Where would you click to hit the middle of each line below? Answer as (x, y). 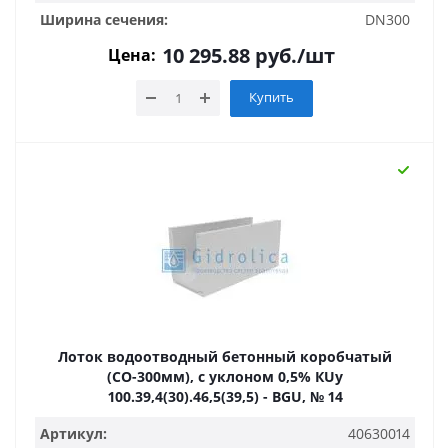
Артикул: (73, 433)
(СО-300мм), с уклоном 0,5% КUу (211, 376)
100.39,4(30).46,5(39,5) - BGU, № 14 (225, 396)
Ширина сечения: (104, 19)
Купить (271, 97)
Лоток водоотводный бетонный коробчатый (225, 356)
